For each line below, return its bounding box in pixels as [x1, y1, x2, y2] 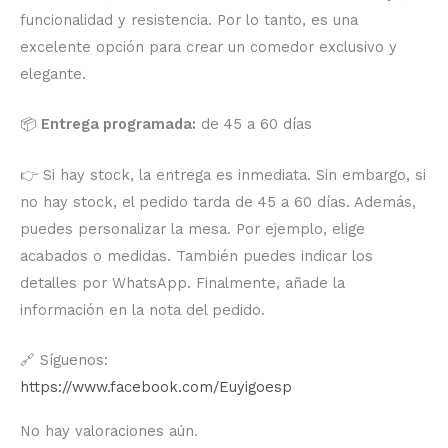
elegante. [20, 64, 86, 83]
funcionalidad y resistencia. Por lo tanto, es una [20, 10, 358, 29]
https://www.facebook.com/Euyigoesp [20, 377, 292, 396]
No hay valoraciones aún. [20, 422, 198, 441]
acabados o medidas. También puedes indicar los [20, 246, 373, 265]
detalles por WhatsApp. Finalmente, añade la [20, 273, 345, 292]
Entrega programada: [41, 115, 196, 134]
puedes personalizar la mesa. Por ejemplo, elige [20, 219, 365, 238]
